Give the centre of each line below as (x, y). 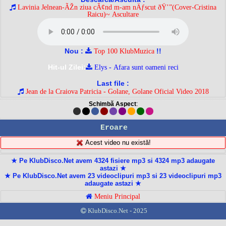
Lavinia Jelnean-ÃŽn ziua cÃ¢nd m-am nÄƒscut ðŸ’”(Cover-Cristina (117, 7)
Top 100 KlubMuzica (124, 51)
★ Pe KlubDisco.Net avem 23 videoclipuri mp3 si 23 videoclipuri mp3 (113, 176)
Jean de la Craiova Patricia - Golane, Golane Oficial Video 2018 (117, 91)
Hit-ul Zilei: (67, 67)
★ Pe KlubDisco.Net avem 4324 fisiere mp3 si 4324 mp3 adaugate (113, 161)
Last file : (113, 83)
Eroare (114, 128)
